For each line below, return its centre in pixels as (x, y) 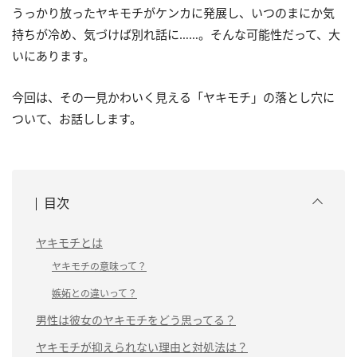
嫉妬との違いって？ (94, 294)
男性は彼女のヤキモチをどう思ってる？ (136, 320)
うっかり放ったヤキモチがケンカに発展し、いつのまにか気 (173, 13)
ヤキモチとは (69, 243)
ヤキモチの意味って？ (99, 267)
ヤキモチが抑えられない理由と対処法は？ (142, 347)
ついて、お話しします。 (77, 119)
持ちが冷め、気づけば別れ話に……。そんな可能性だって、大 (176, 34)
